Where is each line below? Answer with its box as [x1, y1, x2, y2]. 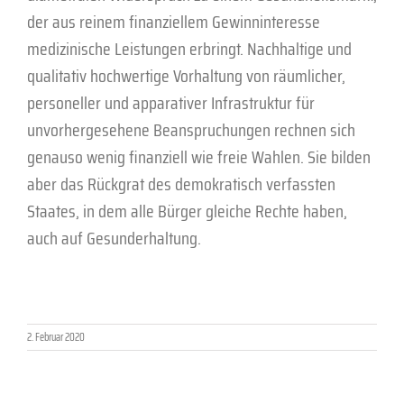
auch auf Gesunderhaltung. [27, 223, 201, 252]
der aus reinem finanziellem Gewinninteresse [27, 6, 320, 36]
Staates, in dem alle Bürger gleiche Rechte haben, [27, 196, 347, 225]
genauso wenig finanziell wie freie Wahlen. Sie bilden [27, 142, 371, 171]
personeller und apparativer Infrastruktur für [27, 87, 315, 117]
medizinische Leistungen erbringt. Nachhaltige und [27, 33, 352, 63]
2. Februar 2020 [27, 327, 85, 345]
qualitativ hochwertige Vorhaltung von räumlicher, [27, 60, 345, 90]
